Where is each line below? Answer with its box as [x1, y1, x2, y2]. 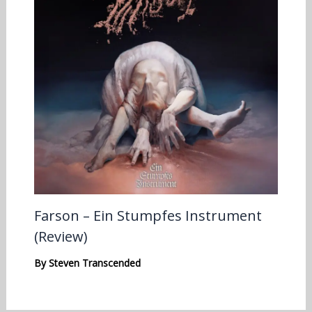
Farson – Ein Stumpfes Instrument [33, 205, 262, 225]
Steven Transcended [48, 256, 141, 270]
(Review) [33, 226, 88, 246]
